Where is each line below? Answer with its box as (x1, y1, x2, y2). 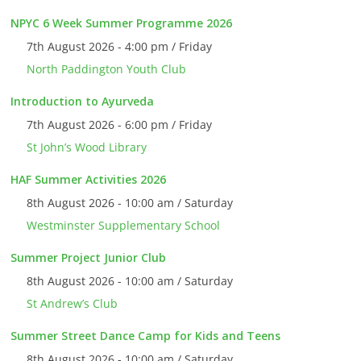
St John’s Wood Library (27, 139, 147, 156)
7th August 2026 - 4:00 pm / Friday (27, 39, 213, 55)
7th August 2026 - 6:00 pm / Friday (27, 117, 213, 133)
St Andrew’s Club (27, 296, 118, 312)
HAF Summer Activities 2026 (10, 172, 167, 188)
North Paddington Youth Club (27, 61, 187, 77)
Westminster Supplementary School (27, 218, 221, 234)
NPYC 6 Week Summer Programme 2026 (10, 15, 233, 31)
